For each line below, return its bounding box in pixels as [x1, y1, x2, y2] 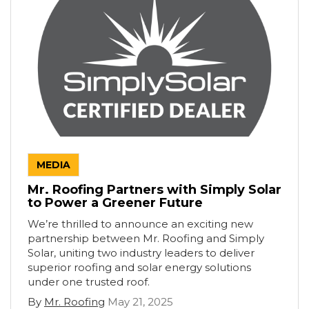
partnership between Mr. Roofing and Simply [28, 232, 264, 245]
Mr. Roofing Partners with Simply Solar [28, 182, 281, 197]
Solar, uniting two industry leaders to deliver [28, 246, 255, 259]
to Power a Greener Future [28, 195, 203, 210]
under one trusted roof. [28, 275, 150, 288]
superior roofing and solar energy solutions [28, 261, 251, 274]
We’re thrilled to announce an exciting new [28, 217, 253, 230]
